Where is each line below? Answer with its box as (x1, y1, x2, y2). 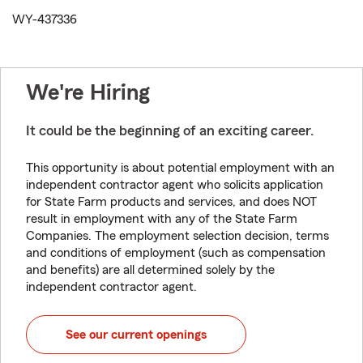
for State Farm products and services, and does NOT (26, 195, 317, 209)
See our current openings (66, 328, 207, 342)
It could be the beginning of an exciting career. (26, 123, 314, 139)
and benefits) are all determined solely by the (26, 263, 275, 277)
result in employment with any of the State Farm (26, 212, 297, 226)
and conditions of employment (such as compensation (26, 246, 326, 260)
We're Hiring (26, 81, 150, 105)
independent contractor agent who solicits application (26, 178, 323, 192)
